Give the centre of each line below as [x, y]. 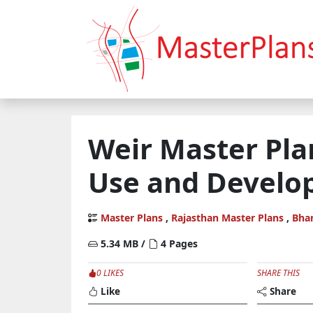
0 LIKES [110, 273]
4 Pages [178, 243]
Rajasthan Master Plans [227, 218]
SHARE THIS [279, 273]
